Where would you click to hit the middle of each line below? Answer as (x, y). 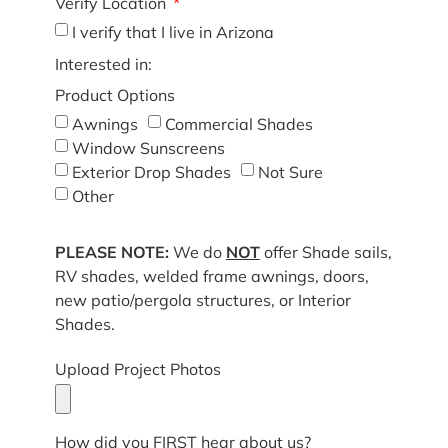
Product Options (114, 94)
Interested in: (103, 63)
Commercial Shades (238, 123)
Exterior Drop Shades (151, 171)
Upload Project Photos (137, 369)
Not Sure (290, 171)
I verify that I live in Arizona (172, 31)
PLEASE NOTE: (111, 251)
